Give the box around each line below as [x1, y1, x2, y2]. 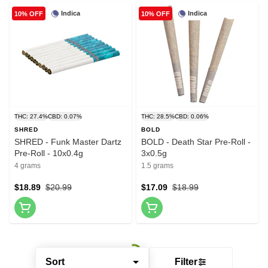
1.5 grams [141, 162, 173, 170]
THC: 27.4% [14, 113, 48, 120]
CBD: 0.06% [175, 113, 209, 120]
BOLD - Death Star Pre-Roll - [141, 137, 251, 147]
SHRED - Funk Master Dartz [14, 137, 121, 147]
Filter [175, 257, 197, 267]
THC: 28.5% [141, 113, 175, 120]
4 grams [14, 162, 41, 170]
